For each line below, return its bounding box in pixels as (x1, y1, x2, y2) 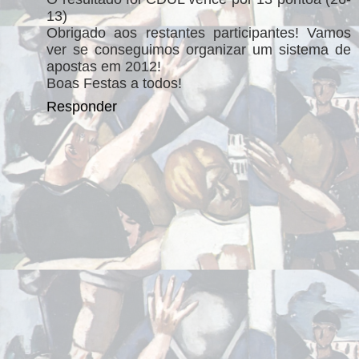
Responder (46, 98, 117, 115)
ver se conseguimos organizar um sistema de (46, 41, 351, 58)
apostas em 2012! (46, 58, 161, 75)
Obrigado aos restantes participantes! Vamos (46, 24, 351, 41)
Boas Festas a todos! (46, 75, 182, 91)
